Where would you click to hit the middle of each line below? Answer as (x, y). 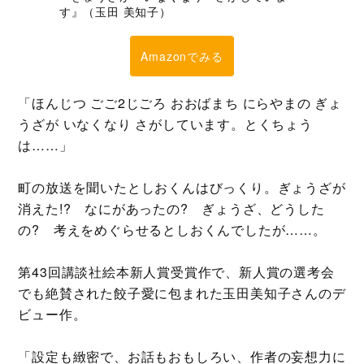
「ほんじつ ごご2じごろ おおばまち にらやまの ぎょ (180, 102)
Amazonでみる (182, 56)
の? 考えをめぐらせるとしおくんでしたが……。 (172, 229)
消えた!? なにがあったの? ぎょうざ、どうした (171, 208)
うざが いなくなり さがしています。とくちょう (165, 123)
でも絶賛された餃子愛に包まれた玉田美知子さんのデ (182, 292)
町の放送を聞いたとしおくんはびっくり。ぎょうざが (182, 187)
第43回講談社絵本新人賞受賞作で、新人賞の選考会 (176, 271)
